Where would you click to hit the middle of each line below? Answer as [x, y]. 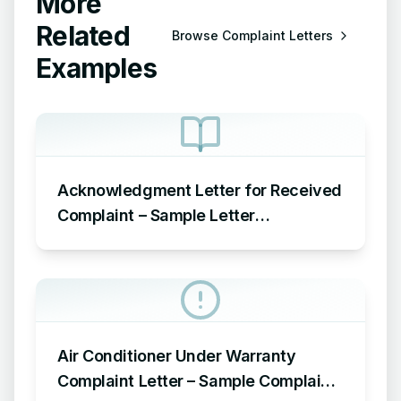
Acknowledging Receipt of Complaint [198, 240]
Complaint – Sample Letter [156, 215]
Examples [96, 68]
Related [83, 36]
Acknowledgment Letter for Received [200, 190]
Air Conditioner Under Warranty [177, 356]
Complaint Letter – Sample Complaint [197, 381]
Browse [197, 35]
